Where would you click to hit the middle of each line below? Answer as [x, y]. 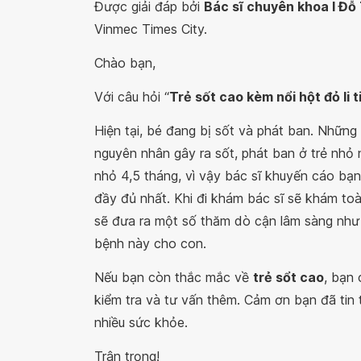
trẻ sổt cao [288, 277]
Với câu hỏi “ [132, 97]
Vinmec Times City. [151, 29]
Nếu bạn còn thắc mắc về [174, 277]
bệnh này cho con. [150, 243]
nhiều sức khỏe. [141, 322]
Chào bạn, [125, 63]
